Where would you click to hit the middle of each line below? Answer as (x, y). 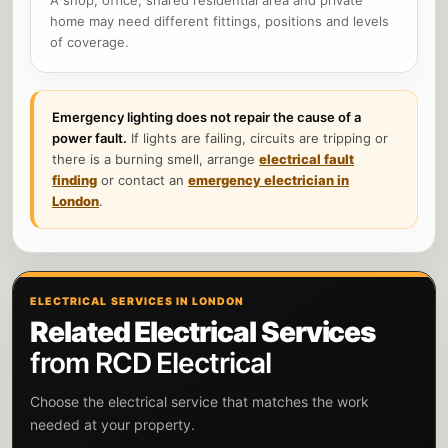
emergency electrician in (268, 179)
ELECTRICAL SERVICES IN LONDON (137, 301)
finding (74, 179)
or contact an (142, 179)
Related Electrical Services (203, 331)
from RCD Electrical (150, 362)
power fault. (89, 137)
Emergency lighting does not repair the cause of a (206, 116)
